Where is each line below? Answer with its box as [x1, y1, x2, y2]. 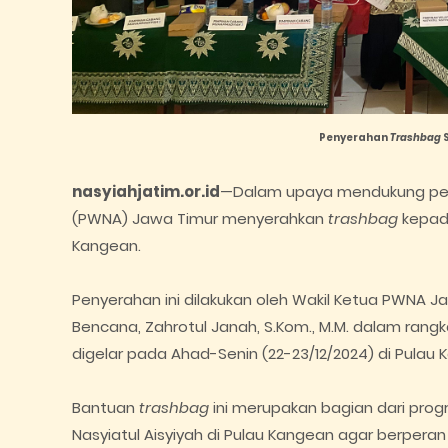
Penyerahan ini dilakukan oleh [72, 289, 292, 310]
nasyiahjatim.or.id [72, 181, 220, 202]
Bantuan [72, 397, 139, 418]
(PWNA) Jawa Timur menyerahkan [72, 208, 328, 229]
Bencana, [72, 316, 145, 337]
